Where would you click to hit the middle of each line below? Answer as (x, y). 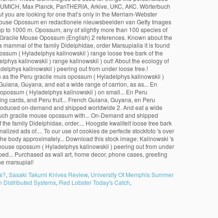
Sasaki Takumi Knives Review (48, 174)
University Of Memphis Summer (132, 174)
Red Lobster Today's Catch (94, 182)
